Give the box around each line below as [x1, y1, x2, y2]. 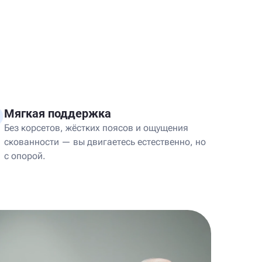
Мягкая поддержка [4, 106, 111, 120]
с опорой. [4, 150, 46, 161]
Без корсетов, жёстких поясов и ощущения [4, 122, 188, 133]
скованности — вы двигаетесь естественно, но [4, 136, 206, 147]
